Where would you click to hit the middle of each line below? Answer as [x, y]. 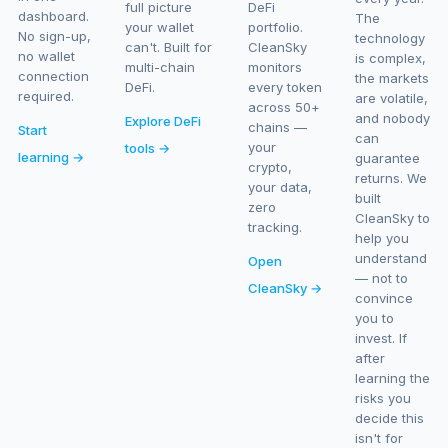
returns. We [391, 178]
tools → [147, 148]
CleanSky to [393, 218]
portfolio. [275, 27]
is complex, [391, 58]
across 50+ [283, 107]
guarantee [388, 158]
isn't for [379, 438]
